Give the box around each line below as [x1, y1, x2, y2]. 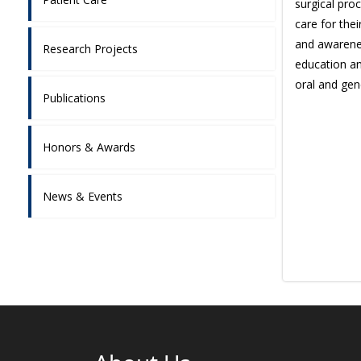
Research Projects [43, 40, 138, 56]
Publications [43, 89, 106, 106]
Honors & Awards [43, 139, 135, 155]
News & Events [43, 188, 122, 204]
